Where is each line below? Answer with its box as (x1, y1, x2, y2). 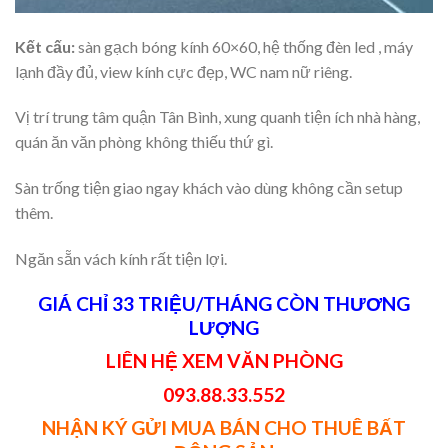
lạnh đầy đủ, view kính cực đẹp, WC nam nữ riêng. (15, 61, 352, 81)
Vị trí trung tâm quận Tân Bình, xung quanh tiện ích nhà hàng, (15, 107, 420, 127)
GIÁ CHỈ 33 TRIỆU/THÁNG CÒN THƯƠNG (38, 291, 410, 315)
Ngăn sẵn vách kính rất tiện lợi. (15, 248, 227, 268)
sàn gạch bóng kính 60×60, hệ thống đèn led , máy (75, 36, 413, 56)
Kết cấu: (15, 36, 75, 56)
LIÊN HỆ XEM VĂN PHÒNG (105, 349, 343, 373)
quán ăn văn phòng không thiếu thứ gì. (15, 132, 273, 152)
